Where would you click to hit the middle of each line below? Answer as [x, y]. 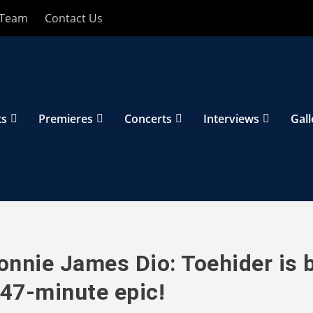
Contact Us [74, 18]
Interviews [232, 119]
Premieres [66, 119]
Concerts [148, 119]
